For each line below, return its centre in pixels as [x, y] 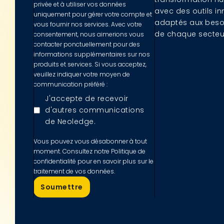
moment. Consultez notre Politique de [90, 151]
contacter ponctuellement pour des [87, 44]
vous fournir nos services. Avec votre [88, 24]
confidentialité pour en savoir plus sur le [94, 161]
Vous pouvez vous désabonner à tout [90, 141]
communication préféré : [71, 84]
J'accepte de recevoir [87, 98]
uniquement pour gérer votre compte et [93, 14]
